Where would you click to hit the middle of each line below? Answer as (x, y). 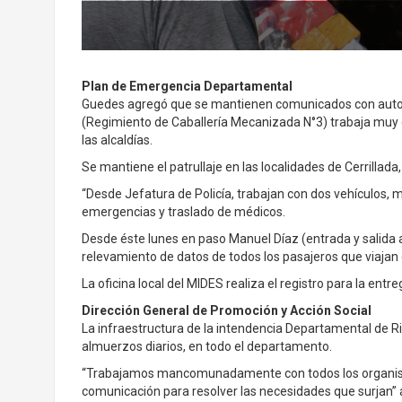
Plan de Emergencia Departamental (187, 86)
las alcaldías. (117, 140)
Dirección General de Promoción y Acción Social (226, 310)
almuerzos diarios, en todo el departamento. (206, 346)
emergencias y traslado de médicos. (183, 211)
